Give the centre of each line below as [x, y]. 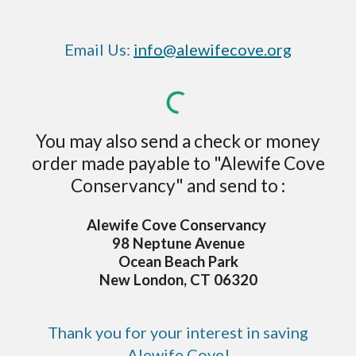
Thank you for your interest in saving [178, 333]
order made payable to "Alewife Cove [178, 164]
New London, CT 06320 [178, 280]
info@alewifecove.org [213, 49]
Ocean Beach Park [178, 262]
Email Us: [99, 49]
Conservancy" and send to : [178, 186]
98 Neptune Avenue [178, 244]
